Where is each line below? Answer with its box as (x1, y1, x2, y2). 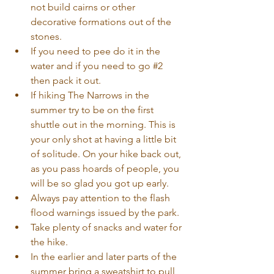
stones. (31, 30, 67, 42)
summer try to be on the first (31, 103, 156, 116)
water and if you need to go (31, 59, 153, 72)
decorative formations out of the (31, 15, 174, 28)
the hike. (31, 235, 73, 248)
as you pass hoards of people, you (31, 162, 182, 174)
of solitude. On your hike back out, (31, 147, 183, 160)
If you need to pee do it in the (31, 45, 163, 57)
